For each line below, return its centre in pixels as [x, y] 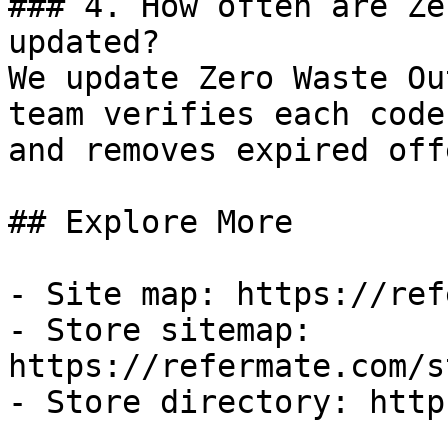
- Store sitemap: [160, 330]
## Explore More [150, 222]
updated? [84, 42]
